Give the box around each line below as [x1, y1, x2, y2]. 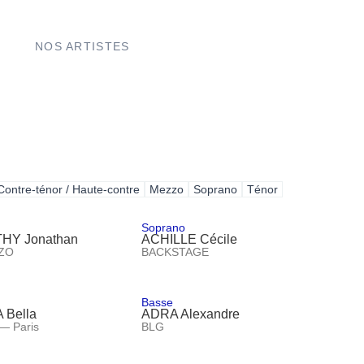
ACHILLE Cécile [141, 232, 238, 246]
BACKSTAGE [141, 245, 210, 258]
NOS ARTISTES [34, 39, 130, 53]
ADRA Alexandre [141, 306, 240, 321]
